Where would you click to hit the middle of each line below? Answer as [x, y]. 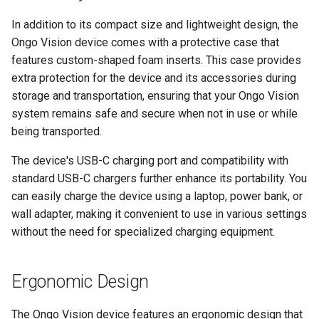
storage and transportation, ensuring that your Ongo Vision [155, 96]
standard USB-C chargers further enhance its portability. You [159, 178]
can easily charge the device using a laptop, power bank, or [157, 196]
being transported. [57, 131]
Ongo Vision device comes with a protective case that [145, 42]
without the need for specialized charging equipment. [143, 232]
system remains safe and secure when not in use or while [155, 114]
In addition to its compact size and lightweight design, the [155, 25]
